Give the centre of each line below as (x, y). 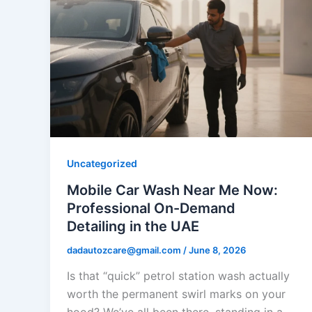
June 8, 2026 (217, 250)
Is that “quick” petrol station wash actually (178, 276)
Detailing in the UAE (133, 226)
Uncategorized (102, 163)
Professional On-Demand (151, 208)
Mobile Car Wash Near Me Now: (172, 190)
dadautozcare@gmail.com (125, 250)
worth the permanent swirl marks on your (176, 294)
